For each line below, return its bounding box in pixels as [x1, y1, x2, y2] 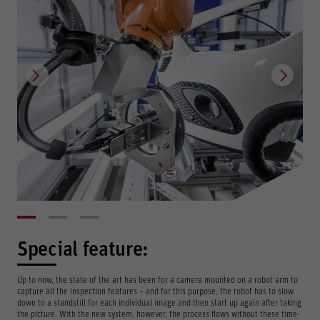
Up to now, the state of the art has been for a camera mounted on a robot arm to [17, 275, 298, 285]
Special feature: [17, 239, 149, 260]
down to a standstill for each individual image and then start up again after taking [17, 298, 301, 308]
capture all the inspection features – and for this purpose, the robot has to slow [17, 286, 294, 296]
